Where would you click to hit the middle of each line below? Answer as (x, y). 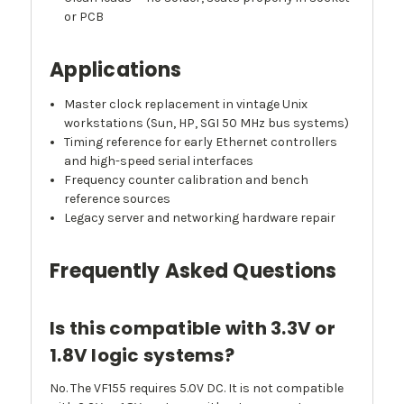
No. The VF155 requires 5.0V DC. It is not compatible (197, 389)
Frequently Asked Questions (193, 271)
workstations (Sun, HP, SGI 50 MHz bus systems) (207, 124)
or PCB (84, 17)
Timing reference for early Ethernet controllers (201, 142)
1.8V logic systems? (142, 356)
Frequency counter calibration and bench (187, 180)
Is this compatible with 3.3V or (193, 329)
